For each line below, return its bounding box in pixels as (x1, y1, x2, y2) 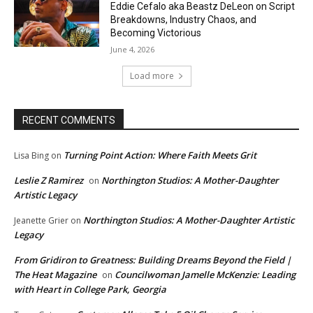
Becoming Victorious (110, 27, 202, 38)
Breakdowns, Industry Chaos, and (110, 13, 257, 25)
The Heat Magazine (14, 268, 96, 281)
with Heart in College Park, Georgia (14, 282, 166, 296)
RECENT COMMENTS (22, 114, 115, 126)
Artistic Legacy (14, 188, 77, 201)
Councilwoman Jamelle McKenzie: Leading (115, 268, 296, 281)
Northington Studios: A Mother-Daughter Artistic (83, 213, 294, 226)
